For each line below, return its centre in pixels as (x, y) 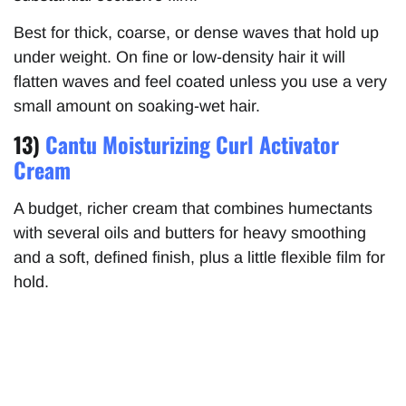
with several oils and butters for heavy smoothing (190, 233)
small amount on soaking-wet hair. (137, 106)
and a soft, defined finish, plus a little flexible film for (199, 258)
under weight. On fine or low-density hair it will (179, 58)
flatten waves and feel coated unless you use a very (200, 82)
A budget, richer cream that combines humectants (193, 209)
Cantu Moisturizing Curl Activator (192, 145)
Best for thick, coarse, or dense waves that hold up (196, 33)
